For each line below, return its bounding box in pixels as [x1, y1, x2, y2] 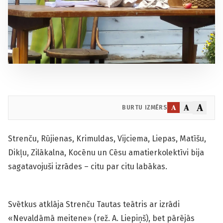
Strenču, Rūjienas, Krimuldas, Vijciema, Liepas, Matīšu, [8, 133, 206, 143]
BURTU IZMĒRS [122, 104, 168, 111]
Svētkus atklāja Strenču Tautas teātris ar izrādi [8, 199, 180, 209]
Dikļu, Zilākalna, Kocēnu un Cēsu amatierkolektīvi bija [8, 147, 204, 157]
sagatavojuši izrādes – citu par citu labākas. [8, 161, 169, 171]
